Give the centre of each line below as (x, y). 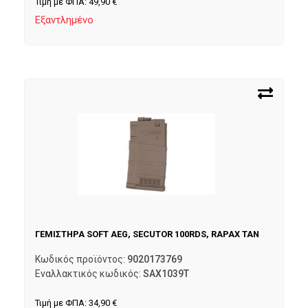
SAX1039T (166, 273)
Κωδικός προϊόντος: (81, 259)
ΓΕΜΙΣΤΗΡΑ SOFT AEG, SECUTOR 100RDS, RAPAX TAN (147, 234)
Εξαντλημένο (64, 20)
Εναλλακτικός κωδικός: (89, 273)
